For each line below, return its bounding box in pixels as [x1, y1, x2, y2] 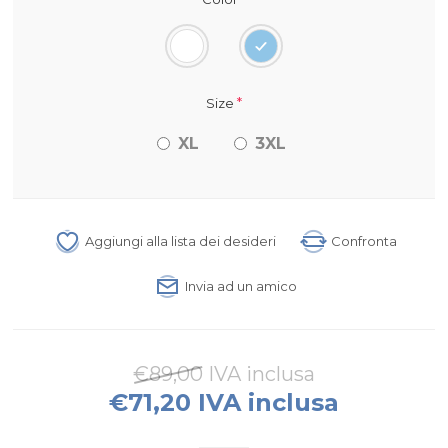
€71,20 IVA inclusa [108, 387, 339, 417]
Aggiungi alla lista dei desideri [85, 233, 277, 250]
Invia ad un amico [185, 278, 298, 295]
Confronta [331, 233, 398, 250]
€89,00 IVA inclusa [132, 361, 315, 386]
